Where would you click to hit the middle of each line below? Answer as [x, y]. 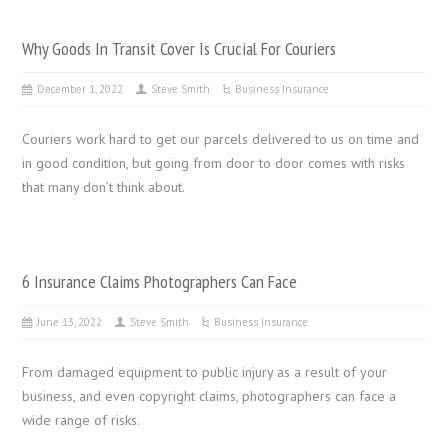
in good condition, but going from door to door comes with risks [214, 162]
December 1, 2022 [80, 88]
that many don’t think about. [105, 186]
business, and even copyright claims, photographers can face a [209, 395]
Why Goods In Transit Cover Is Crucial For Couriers [179, 47]
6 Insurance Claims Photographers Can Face [160, 280]
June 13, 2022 [70, 321]
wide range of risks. [81, 419]
